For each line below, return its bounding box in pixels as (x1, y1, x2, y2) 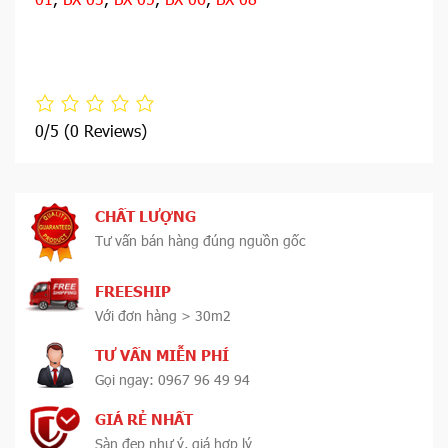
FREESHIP (95, 281, 171, 301)
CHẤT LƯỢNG (95, 206, 196, 226)
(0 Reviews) (64, 119, 147, 141)
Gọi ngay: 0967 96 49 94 (95, 369, 250, 389)
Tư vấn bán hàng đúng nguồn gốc (95, 230, 305, 250)
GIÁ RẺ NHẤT (95, 409, 193, 429)
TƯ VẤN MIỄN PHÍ (95, 345, 229, 365)
